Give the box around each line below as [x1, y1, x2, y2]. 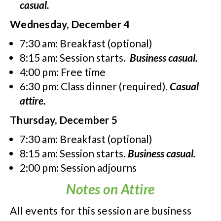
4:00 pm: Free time [20, 66, 106, 78]
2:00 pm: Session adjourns [20, 161, 137, 174]
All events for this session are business [10, 204, 191, 217]
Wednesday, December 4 [10, 18, 130, 30]
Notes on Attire [66, 181, 155, 197]
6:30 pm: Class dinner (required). [20, 80, 170, 92]
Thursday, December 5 [10, 113, 117, 126]
